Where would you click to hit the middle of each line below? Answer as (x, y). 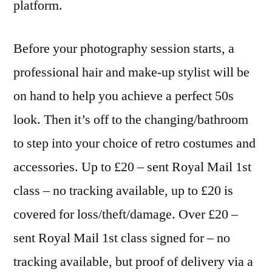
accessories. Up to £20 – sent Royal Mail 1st (132, 167)
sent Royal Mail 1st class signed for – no (122, 238)
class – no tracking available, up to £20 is (123, 191)
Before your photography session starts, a (124, 49)
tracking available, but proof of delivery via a (133, 262)
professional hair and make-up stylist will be (131, 73)
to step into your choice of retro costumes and (134, 144)
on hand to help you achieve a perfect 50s (124, 96)
